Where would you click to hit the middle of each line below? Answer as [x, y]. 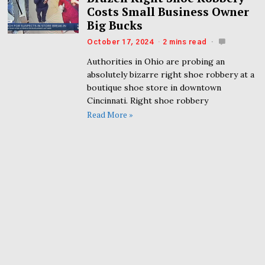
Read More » [110, 115]
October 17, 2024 [120, 42]
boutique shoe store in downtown [154, 87]
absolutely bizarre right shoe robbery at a [171, 74]
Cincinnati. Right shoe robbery [148, 100]
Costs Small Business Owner [168, 12]
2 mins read [185, 42]
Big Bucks [115, 25]
